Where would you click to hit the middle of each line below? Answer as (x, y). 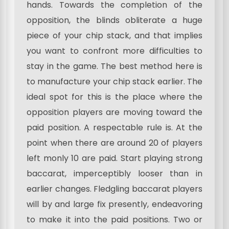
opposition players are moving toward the (114, 112)
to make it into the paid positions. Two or (114, 220)
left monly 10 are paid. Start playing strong (114, 158)
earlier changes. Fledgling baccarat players (114, 189)
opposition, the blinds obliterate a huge (114, 20)
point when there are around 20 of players (114, 143)
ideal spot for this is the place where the (114, 97)
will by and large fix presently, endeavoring (114, 204)
